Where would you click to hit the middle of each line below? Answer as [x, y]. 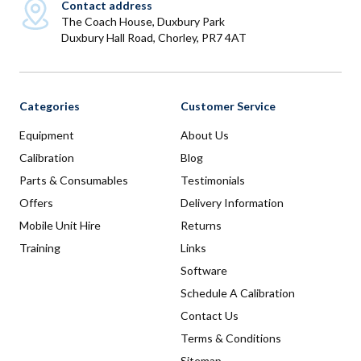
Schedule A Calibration [238, 293]
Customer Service [228, 106]
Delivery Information [232, 203]
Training [40, 248]
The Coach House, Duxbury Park [143, 22]
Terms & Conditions [231, 338]
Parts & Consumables [74, 180]
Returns [201, 226]
